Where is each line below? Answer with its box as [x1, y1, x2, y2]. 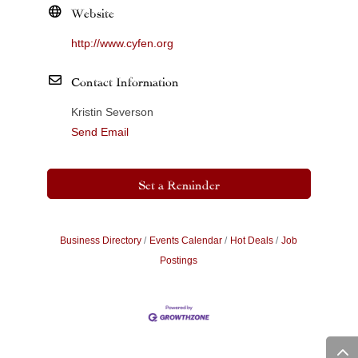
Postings [160, 255, 198, 267]
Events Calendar [149, 235, 223, 247]
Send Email [70, 125, 129, 139]
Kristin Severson [70, 105, 153, 119]
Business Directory [60, 235, 142, 247]
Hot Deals [230, 235, 274, 247]
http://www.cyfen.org [70, 37, 173, 50]
